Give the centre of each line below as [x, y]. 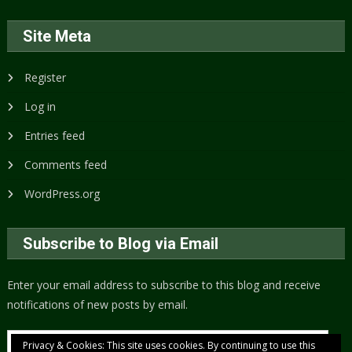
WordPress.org [62, 194]
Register [46, 78]
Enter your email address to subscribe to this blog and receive [164, 285]
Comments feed [66, 165]
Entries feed [55, 136]
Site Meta [57, 37]
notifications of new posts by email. [98, 305]
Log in [40, 107]
